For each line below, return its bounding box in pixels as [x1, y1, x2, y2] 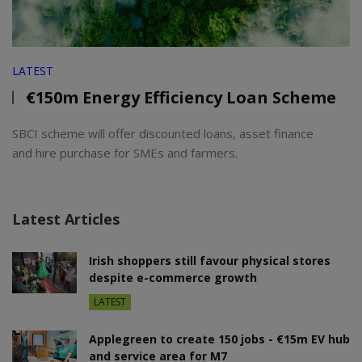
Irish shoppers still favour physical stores [89, 252, 330, 268]
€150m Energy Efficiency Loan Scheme [26, 86, 336, 108]
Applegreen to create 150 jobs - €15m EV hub [89, 330, 350, 347]
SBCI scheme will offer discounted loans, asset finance [12, 124, 314, 141]
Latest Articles [12, 208, 120, 229]
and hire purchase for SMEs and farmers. [12, 144, 238, 161]
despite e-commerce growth [89, 269, 257, 285]
